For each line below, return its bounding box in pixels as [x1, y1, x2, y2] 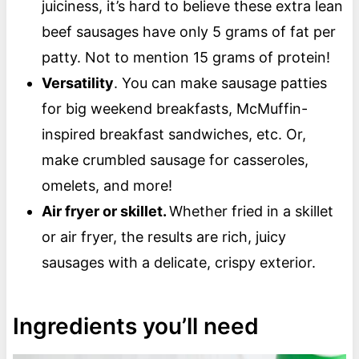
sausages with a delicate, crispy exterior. [41, 254, 316, 272]
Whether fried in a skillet [168, 203, 333, 220]
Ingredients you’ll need [12, 313, 259, 341]
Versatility [41, 75, 114, 92]
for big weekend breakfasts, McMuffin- [41, 100, 308, 118]
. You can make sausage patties [113, 75, 327, 92]
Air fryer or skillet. [41, 203, 169, 220]
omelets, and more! [41, 177, 180, 195]
